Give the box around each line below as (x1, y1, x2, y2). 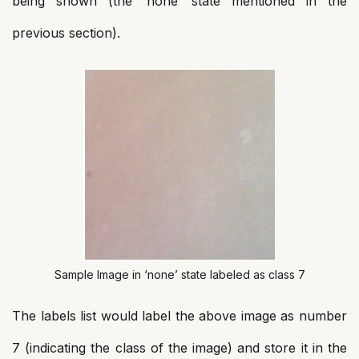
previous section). (12, 25, 120, 41)
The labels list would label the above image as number (12, 308, 347, 324)
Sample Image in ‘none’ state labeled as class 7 (54, 268, 305, 281)
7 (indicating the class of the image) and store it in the (12, 340, 347, 356)
